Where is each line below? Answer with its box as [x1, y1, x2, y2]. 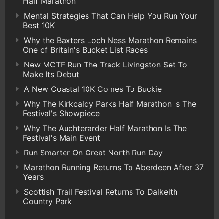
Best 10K [23, 21, 55, 31]
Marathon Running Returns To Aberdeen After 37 [24, 162, 204, 173]
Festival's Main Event [23, 133, 100, 143]
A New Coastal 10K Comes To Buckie [24, 84, 162, 94]
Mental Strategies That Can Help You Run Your [24, 11, 197, 21]
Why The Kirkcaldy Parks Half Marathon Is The [24, 99, 196, 109]
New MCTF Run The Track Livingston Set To [24, 60, 187, 70]
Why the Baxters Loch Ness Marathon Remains [24, 35, 197, 45]
